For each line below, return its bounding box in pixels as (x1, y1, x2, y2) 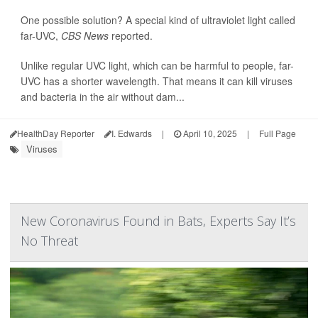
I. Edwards (111, 127, 152, 139)
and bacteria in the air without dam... (21, 89, 185, 104)
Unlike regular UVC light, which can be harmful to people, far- (21, 58, 294, 72)
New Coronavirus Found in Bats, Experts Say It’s (21, 212, 296, 229)
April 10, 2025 (181, 127, 237, 139)
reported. (111, 28, 153, 43)
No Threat (21, 232, 78, 249)
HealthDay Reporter (17, 127, 94, 139)
